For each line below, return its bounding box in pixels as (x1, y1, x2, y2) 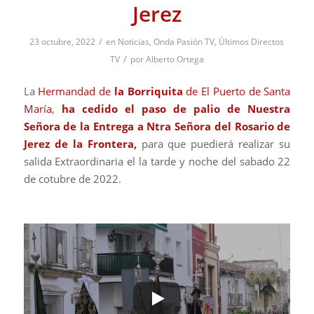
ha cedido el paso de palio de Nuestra (61, 102, 291, 116)
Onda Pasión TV (153, 36, 215, 48)
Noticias (118, 36, 150, 48)
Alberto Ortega (145, 53, 204, 66)
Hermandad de (38, 84, 114, 99)
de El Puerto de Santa (182, 84, 291, 99)
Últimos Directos (219, 36, 285, 48)
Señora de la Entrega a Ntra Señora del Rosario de (23, 119, 291, 134)
